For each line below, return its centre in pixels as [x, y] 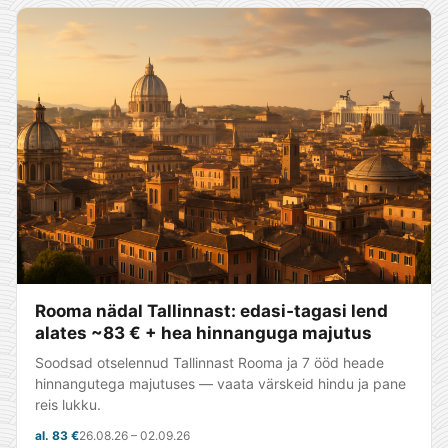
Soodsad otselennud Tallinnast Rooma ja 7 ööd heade [209, 362]
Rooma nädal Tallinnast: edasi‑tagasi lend [211, 311]
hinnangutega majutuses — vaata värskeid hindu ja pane [220, 383]
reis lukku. [68, 404]
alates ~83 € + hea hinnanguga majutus [203, 333]
